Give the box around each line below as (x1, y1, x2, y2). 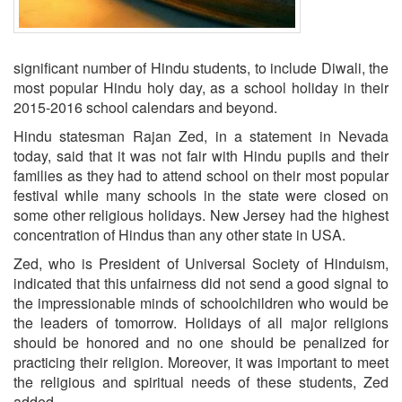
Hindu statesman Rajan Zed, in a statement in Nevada (13, 125, 389, 146)
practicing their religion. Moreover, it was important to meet (13, 351, 389, 372)
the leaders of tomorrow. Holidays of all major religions (13, 311, 389, 333)
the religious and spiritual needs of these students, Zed (13, 371, 389, 392)
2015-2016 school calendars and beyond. (13, 96, 277, 118)
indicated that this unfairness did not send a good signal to (13, 272, 389, 293)
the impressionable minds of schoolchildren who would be (13, 292, 389, 313)
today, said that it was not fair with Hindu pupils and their (13, 144, 389, 166)
